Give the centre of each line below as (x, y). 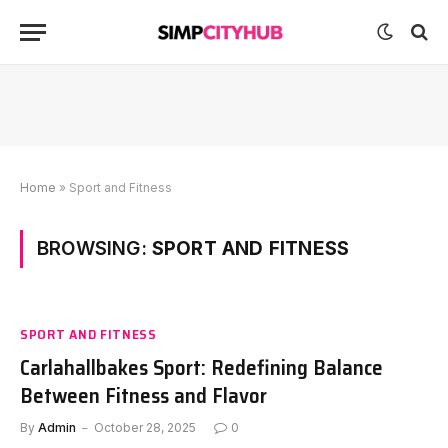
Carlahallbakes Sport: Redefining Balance (201, 367)
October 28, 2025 (145, 427)
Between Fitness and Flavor (143, 395)
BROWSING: (94, 248)
